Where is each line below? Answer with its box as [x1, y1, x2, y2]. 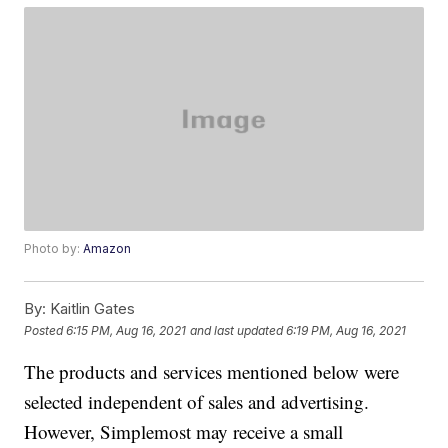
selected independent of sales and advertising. [24, 389, 370, 415]
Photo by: [24, 241, 84, 257]
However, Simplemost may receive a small [24, 419, 344, 445]
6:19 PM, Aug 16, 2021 [286, 322, 407, 338]
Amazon [83, 241, 132, 257]
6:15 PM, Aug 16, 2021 [66, 322, 187, 338]
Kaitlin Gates [46, 299, 136, 319]
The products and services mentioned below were [24, 359, 400, 385]
